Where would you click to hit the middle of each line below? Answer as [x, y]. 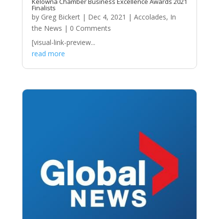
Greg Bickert [60, 17]
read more [48, 53]
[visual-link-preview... [63, 42]
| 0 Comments [86, 28]
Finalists [44, 8]
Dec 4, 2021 [107, 17]
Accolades [150, 17]
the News [47, 28]
